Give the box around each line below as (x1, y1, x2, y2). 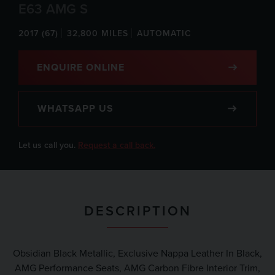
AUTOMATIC (137, 27, 192, 40)
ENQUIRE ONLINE (37, 60, 125, 74)
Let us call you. (18, 139, 78, 152)
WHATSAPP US (37, 101, 114, 115)
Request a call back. (78, 139, 155, 152)
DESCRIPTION (83, 201, 192, 221)
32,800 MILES (67, 27, 128, 40)
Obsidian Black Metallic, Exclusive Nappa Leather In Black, (13, 246, 262, 260)
